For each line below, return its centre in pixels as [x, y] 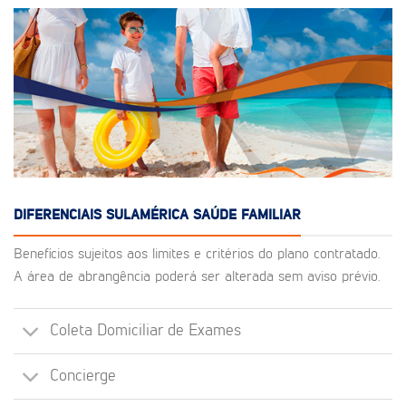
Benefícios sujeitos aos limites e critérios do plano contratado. [197, 254]
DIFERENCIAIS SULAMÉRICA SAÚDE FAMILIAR [157, 216]
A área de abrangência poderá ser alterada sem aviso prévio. [197, 277]
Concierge [83, 377]
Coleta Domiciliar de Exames [146, 331]
